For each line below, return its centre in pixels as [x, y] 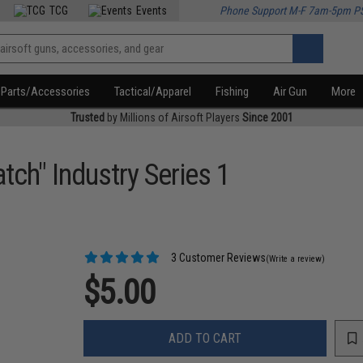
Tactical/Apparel [153, 92]
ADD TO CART [205, 338]
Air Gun [290, 92]
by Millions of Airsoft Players [173, 117]
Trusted [87, 117]
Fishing [233, 92]
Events [152, 11]
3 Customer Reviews [218, 258]
